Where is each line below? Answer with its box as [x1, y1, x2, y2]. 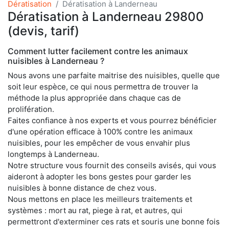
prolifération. [8, 104, 54, 114]
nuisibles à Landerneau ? [8, 55, 104, 66]
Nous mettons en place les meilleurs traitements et [8, 194, 192, 204]
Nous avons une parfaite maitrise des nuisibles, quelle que [8, 70, 220, 80]
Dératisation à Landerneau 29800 [8, 9, 204, 24]
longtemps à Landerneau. [8, 149, 99, 159]
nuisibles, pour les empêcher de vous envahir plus [8, 138, 190, 148]
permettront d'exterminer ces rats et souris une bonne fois [8, 216, 220, 226]
